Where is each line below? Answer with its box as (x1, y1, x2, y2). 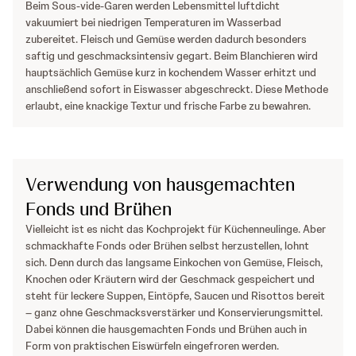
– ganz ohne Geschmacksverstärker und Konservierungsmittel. (25, 305, 323, 320)
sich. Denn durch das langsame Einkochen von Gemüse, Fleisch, (25, 255, 323, 270)
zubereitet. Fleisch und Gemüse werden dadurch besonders (25, 32, 307, 47)
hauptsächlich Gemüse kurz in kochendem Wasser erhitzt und (25, 65, 316, 80)
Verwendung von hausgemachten (25, 172, 295, 197)
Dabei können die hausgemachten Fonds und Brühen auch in (25, 322, 307, 337)
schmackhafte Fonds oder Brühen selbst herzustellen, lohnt (25, 238, 309, 253)
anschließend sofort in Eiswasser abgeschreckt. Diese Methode (25, 82, 328, 97)
